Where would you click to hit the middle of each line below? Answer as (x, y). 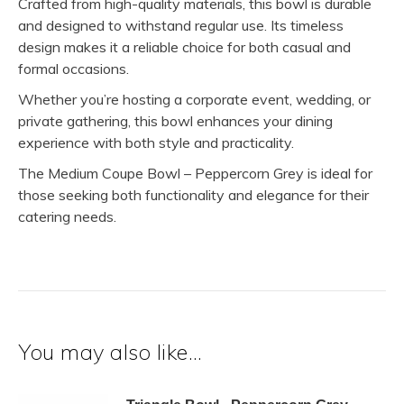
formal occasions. (73, 69)
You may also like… (110, 352)
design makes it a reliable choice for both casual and (184, 47)
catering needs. (67, 216)
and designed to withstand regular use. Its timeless (181, 25)
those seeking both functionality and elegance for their (193, 195)
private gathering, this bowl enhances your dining (175, 121)
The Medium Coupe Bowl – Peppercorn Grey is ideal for (195, 173)
